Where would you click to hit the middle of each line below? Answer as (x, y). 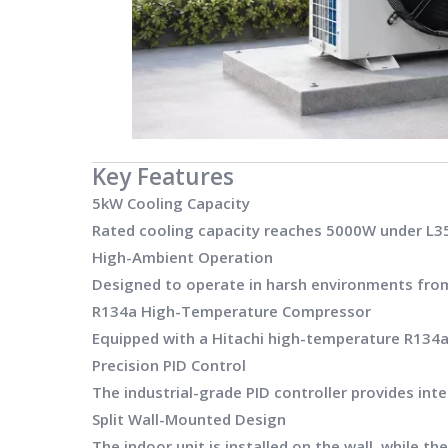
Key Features (163, 176)
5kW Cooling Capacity (171, 202)
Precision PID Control (169, 364)
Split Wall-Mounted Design (189, 418)
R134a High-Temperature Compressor (231, 310)
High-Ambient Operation (182, 256)
